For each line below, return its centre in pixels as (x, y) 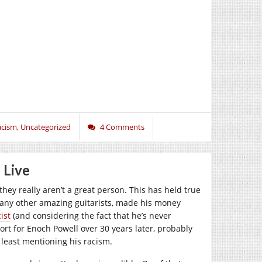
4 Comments (122, 127)
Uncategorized (46, 127)
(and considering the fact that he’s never (91, 216)
